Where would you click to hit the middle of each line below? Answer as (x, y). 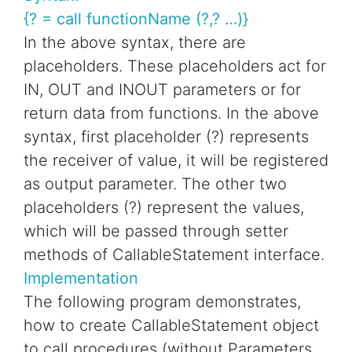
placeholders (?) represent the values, (164, 208)
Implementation (81, 279)
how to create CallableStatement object (171, 326)
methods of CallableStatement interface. (174, 255)
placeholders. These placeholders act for (175, 66)
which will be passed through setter (156, 231)
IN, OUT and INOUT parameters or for (162, 90)
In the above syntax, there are (135, 43)
